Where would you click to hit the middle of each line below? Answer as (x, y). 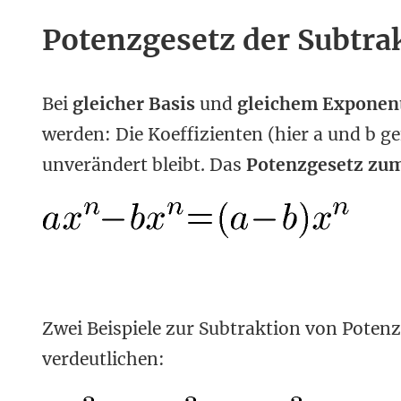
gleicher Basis (134, 103)
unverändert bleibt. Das (144, 164)
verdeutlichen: (103, 358)
